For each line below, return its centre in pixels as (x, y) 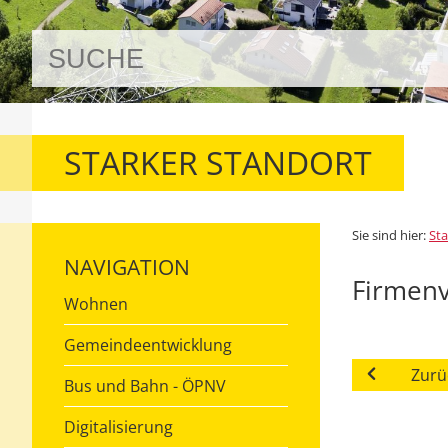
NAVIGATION (127, 267)
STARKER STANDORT (218, 163)
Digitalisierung (118, 427)
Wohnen (96, 304)
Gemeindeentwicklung (148, 345)
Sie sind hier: (390, 235)
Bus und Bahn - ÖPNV (145, 386)
